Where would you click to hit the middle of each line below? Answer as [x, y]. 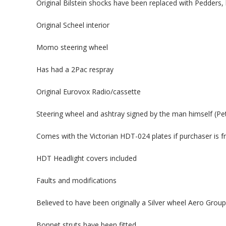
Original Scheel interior [73, 25]
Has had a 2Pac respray [75, 69]
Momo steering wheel [72, 47]
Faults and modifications [76, 180]
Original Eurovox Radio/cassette [89, 92]
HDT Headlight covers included [87, 158]
